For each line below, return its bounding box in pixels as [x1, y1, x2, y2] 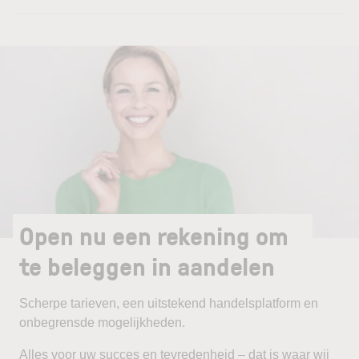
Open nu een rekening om [19, 217, 288, 253]
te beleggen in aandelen [19, 248, 275, 284]
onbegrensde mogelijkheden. [19, 316, 185, 329]
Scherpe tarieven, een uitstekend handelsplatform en [19, 296, 318, 310]
